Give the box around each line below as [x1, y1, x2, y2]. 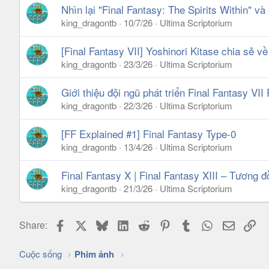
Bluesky [107, 216, 142, 230]
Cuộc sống [19, 247, 62, 260]
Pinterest [171, 216, 209, 230]
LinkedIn [128, 216, 165, 230]
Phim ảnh [74, 247, 115, 261]
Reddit [150, 216, 178, 230]
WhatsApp [213, 216, 258, 230]
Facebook [65, 216, 107, 230]
